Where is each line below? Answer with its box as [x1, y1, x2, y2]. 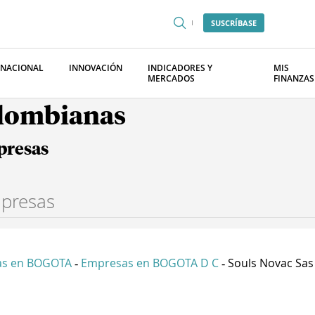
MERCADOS [148, 72, 195, 84]
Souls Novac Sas [228, 255, 314, 271]
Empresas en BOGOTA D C [81, 255, 219, 271]
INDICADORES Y [148, 62, 212, 74]
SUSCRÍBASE [211, 18, 257, 28]
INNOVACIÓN [69, 62, 122, 74]
